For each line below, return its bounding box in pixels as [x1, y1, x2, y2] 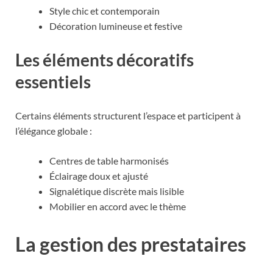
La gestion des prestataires [15, 232, 246, 257]
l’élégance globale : [15, 125, 92, 137]
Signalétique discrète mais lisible [49, 185, 184, 197]
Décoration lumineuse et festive [49, 19, 182, 32]
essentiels [15, 71, 91, 93]
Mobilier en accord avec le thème [49, 200, 186, 213]
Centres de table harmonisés [49, 155, 169, 167]
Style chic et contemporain [49, 4, 160, 16]
